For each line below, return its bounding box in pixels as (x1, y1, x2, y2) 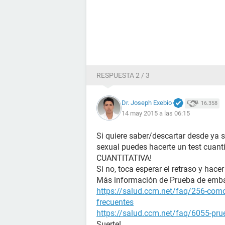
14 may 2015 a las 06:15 (122, 109, 190, 118)
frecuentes (96, 197, 134, 207)
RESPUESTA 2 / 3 (96, 71, 150, 79)
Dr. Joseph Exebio (122, 98, 172, 106)
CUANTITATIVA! (96, 153, 152, 163)
